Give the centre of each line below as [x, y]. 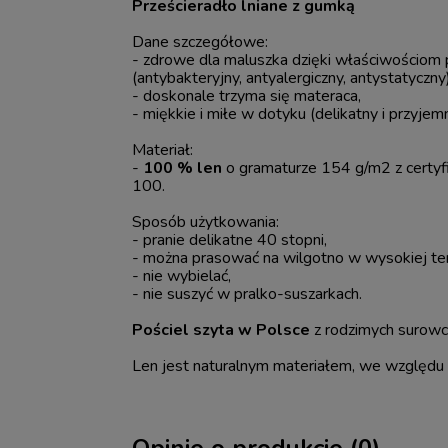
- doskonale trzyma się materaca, [247, 95]
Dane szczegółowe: [200, 41]
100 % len [183, 167]
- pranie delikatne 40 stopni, [230, 239]
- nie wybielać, [182, 275]
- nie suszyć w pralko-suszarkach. [247, 293]
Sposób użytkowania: [206, 221]
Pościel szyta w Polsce [221, 329]
